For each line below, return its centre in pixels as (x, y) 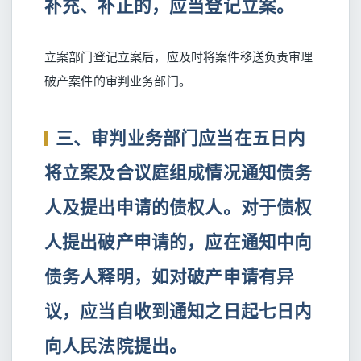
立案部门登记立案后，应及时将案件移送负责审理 (179, 56)
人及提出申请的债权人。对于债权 (178, 207)
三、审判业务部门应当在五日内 (181, 137)
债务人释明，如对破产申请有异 (170, 276)
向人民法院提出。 (116, 345)
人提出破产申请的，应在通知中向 (178, 241)
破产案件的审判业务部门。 (118, 81)
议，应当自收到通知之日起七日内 (178, 311)
